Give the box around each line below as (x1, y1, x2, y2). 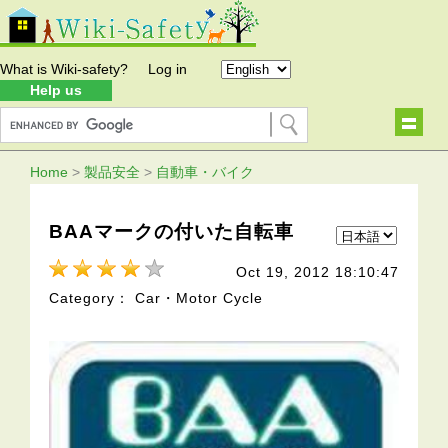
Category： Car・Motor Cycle (49, 290, 264, 307)
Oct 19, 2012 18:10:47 (235, 264, 399, 281)
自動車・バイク (156, 164, 254, 180)
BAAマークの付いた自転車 (49, 220, 295, 242)
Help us (30, 82, 82, 98)
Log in (148, 61, 187, 77)
